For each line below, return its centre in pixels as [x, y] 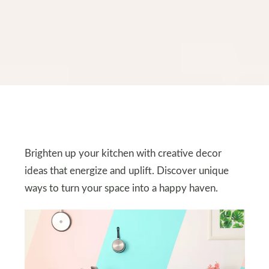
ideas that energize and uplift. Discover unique [126, 171]
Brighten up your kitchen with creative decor [123, 154]
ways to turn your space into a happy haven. [121, 189]
